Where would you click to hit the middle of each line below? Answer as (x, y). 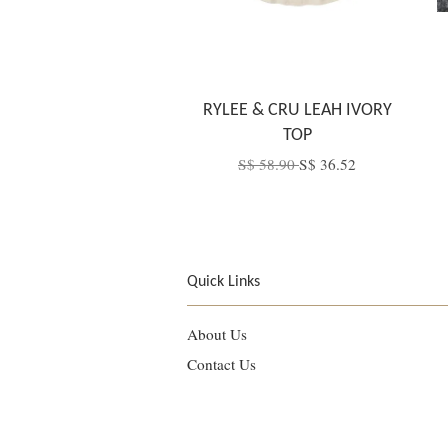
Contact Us (221, 363)
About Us (217, 334)
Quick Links (223, 282)
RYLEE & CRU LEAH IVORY (297, 110)
